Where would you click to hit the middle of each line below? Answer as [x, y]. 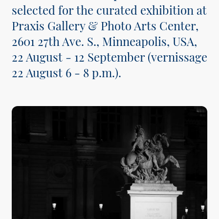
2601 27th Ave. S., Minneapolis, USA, [104, 41]
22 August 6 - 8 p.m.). [68, 72]
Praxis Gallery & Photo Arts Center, [105, 25]
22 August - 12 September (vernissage [109, 57]
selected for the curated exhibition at [109, 10]
